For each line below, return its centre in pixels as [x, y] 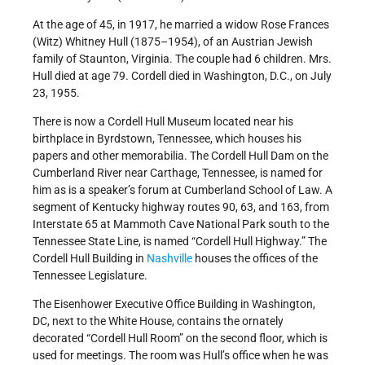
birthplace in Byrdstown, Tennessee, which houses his [167, 138]
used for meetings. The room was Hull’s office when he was [180, 355]
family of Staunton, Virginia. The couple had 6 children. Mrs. [182, 58]
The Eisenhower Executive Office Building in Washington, [174, 303]
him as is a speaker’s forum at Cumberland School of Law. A [182, 189]
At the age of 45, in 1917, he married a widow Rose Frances [181, 24]
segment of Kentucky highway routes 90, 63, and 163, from [181, 207]
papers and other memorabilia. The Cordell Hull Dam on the [180, 155]
